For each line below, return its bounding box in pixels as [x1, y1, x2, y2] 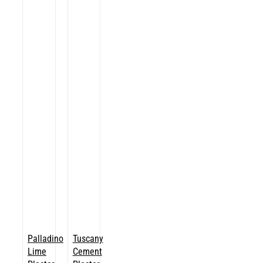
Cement [72, 245, 102, 257]
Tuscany [72, 232, 103, 244]
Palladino [28, 232, 63, 244]
